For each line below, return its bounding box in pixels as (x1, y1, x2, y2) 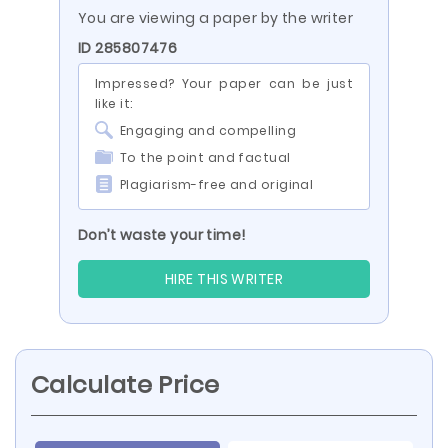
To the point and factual (120, 149, 291, 166)
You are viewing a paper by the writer (78, 8, 354, 28)
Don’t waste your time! (78, 225, 246, 245)
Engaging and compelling (120, 122, 297, 139)
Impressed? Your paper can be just (95, 75, 353, 92)
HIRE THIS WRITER (165, 269, 283, 289)
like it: (95, 95, 133, 112)
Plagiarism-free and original (120, 176, 314, 193)
